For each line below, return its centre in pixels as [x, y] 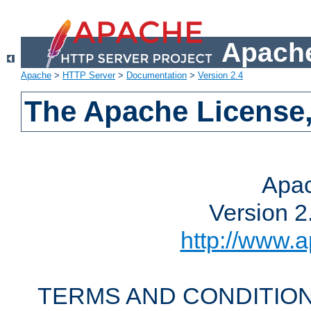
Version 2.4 [220, 76]
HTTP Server [89, 76]
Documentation [157, 76]
